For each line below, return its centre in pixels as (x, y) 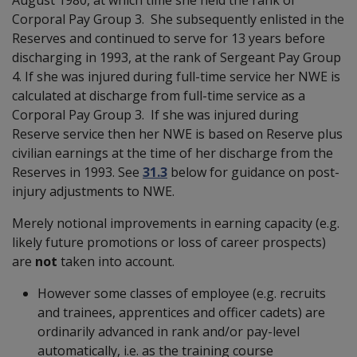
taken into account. (118, 261)
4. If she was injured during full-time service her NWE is (176, 76)
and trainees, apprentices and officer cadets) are (181, 312)
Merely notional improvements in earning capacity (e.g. (176, 223)
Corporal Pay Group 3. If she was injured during (155, 114)
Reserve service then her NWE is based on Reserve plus (177, 133)
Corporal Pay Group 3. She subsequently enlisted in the (178, 19)
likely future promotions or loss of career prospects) (169, 242)
